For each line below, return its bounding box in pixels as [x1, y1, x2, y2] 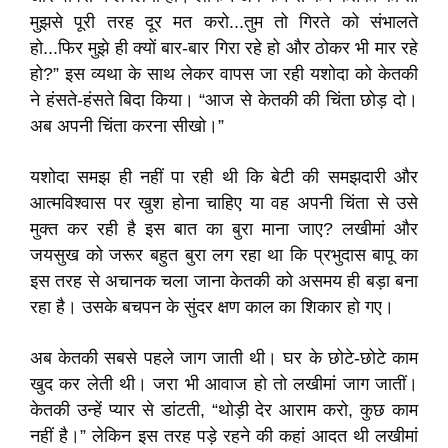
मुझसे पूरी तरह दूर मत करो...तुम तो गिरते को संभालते [30, 12, 418, 32]
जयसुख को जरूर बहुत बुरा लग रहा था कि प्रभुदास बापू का [30, 245, 418, 265]
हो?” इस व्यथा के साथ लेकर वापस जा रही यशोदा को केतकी [30, 64, 418, 84]
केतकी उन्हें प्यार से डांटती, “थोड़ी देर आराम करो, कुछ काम [30, 400, 418, 420]
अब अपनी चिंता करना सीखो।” [30, 116, 224, 136]
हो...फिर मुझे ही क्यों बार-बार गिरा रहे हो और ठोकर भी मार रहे [30, 38, 418, 58]
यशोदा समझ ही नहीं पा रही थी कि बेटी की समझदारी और [30, 167, 418, 187]
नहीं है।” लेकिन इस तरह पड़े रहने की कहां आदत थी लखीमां [30, 426, 418, 446]
